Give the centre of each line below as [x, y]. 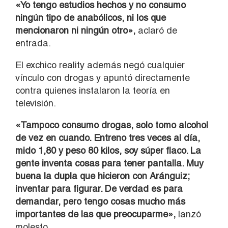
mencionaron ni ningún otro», [75, 30]
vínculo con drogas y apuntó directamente [103, 77]
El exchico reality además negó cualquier [100, 65]
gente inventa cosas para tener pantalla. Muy [109, 163]
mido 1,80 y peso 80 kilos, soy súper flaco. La [108, 150]
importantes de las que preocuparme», [97, 214]
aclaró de [156, 30]
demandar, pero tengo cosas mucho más [100, 201]
